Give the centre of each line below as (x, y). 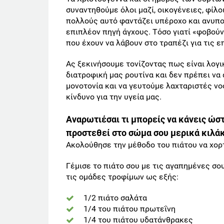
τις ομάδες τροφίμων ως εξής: (123, 177)
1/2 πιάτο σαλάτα (115, 198)
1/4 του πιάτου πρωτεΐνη (129, 209)
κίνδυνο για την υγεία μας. (114, 97)
